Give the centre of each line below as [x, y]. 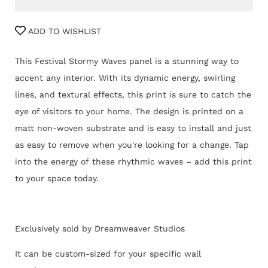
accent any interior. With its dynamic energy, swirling [125, 77]
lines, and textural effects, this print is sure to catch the [133, 94]
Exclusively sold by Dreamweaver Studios [100, 228]
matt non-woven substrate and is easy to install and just [133, 128]
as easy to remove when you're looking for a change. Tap [132, 144]
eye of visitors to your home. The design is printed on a [129, 111]
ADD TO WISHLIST [63, 31]
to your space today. [57, 178]
